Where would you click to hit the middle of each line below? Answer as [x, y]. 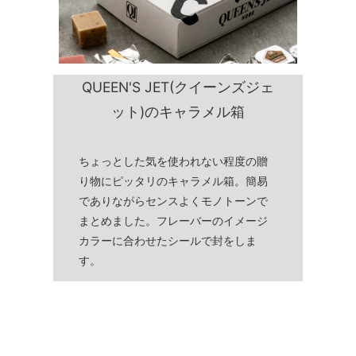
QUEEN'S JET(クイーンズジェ [178, 87]
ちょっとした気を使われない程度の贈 [173, 161]
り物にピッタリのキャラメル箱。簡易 [173, 180]
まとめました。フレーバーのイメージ [173, 220]
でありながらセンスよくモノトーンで [173, 200]
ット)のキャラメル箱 [178, 112]
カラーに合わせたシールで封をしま [167, 240]
